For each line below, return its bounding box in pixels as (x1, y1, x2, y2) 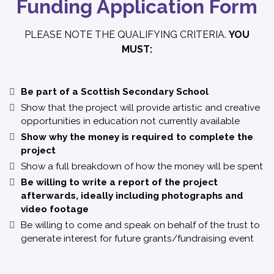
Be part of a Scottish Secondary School (21, 86, 209, 98)
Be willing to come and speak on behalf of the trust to (21, 220, 260, 231)
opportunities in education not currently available (21, 116, 240, 127)
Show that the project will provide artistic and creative (21, 102, 260, 114)
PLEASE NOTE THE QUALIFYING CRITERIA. (24, 29, 229, 41)
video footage (21, 204, 89, 215)
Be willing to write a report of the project (21, 177, 218, 188)
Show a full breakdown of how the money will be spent (21, 161, 263, 172)
